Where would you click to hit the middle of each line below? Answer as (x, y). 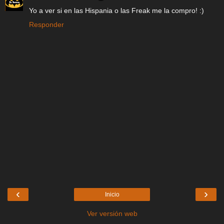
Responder (46, 24)
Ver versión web (112, 214)
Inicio (112, 195)
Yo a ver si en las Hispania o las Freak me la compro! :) (116, 10)
